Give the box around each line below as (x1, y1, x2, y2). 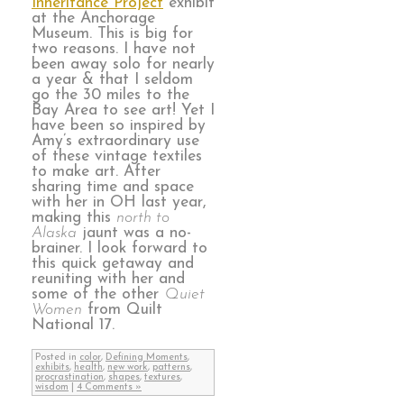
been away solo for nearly (32, 56, 215, 72)
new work (107, 362, 148, 372)
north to (116, 209, 170, 225)
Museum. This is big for (32, 25, 193, 41)
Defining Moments (106, 352, 188, 363)
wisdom (35, 381, 69, 392)
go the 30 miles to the (32, 87, 189, 103)
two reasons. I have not (32, 41, 196, 57)
